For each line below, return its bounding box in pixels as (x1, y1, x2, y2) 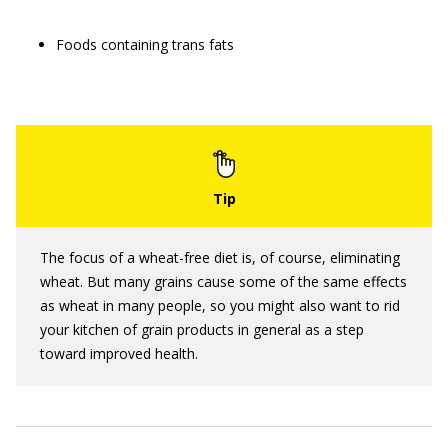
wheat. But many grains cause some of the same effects (40, 272, 407, 291)
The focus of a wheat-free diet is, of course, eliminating (40, 248, 400, 267)
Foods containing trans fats (56, 35, 234, 54)
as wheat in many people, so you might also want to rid (40, 296, 400, 315)
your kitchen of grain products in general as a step (40, 320, 364, 339)
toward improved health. (40, 344, 198, 363)
